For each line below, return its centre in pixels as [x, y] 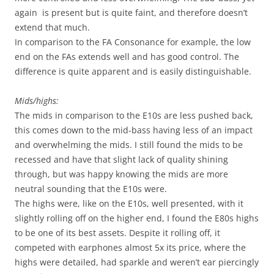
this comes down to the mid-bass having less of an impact [134, 130]
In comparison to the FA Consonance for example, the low [133, 42]
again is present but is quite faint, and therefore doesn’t [131, 12]
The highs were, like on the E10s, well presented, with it [129, 203]
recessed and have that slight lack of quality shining [121, 159]
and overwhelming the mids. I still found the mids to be [129, 144]
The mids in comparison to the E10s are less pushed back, [134, 115]
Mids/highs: [38, 100]
